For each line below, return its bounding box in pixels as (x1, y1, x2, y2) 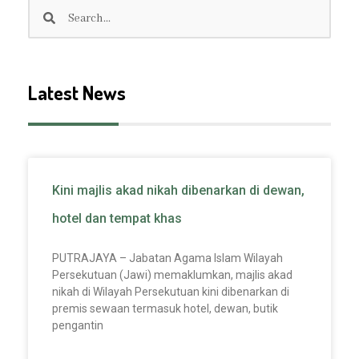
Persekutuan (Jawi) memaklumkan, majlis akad (52, 268, 292, 281)
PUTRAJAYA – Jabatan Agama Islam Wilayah (52, 251, 283, 264)
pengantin (52, 318, 103, 332)
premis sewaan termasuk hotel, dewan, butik (52, 301, 278, 315)
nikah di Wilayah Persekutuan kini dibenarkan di (52, 284, 289, 298)
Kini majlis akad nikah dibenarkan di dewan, (52, 182, 305, 198)
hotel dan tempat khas (52, 210, 182, 226)
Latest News (28, 79, 126, 105)
